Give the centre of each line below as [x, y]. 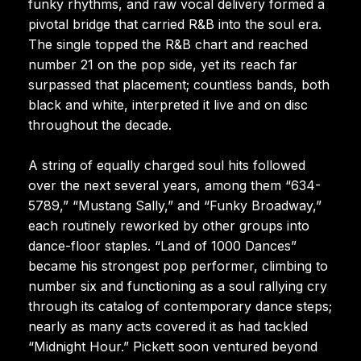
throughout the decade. [100, 124]
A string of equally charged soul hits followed [167, 165]
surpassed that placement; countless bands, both [179, 84]
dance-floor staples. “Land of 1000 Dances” [162, 245]
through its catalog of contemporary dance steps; [180, 306]
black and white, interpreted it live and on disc [168, 104]
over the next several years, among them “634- [174, 185]
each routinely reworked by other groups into [169, 225]
